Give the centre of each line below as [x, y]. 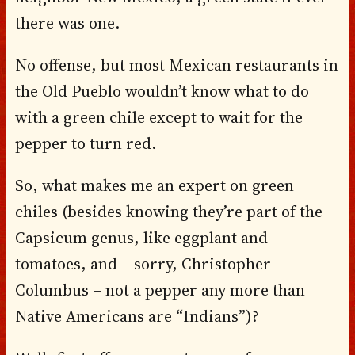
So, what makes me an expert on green [154, 185]
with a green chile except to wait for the [158, 117]
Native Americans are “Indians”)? [136, 316]
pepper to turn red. [85, 143]
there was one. [67, 23]
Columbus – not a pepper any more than [160, 290]
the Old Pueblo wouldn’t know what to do [162, 91]
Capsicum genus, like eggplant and [141, 237]
